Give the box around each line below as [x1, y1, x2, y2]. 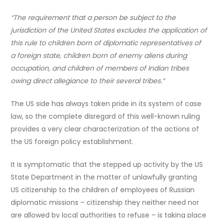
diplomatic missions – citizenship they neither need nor [11, 197, 200, 207]
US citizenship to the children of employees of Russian [11, 184, 195, 195]
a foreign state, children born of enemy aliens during [11, 50, 187, 60]
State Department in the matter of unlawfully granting [11, 172, 198, 182]
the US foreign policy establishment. [11, 136, 134, 146]
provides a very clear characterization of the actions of [11, 124, 200, 134]
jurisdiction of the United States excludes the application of [11, 25, 207, 35]
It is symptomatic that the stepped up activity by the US [11, 159, 203, 169]
